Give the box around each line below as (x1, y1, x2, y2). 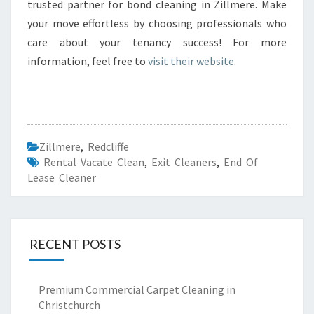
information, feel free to (27, 54, 148, 68)
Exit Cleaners (151, 155, 217, 169)
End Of (224, 155, 258, 169)
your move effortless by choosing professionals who (27, 16, 287, 30)
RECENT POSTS (29, 236, 121, 252)
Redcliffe (88, 139, 129, 153)
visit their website (148, 54, 234, 68)
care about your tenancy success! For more (27, 35, 287, 49)
